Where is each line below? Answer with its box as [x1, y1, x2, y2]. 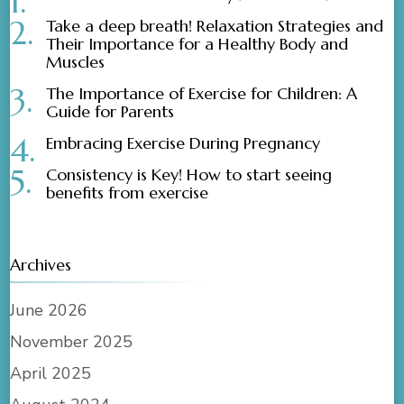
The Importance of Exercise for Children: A [46, 83, 358, 105]
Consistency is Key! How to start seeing [46, 164, 333, 186]
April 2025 [10, 363, 92, 385]
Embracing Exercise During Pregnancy [46, 133, 321, 154]
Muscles [46, 51, 106, 73]
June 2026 [10, 299, 88, 322]
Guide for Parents [46, 101, 175, 123]
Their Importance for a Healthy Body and [46, 33, 349, 55]
